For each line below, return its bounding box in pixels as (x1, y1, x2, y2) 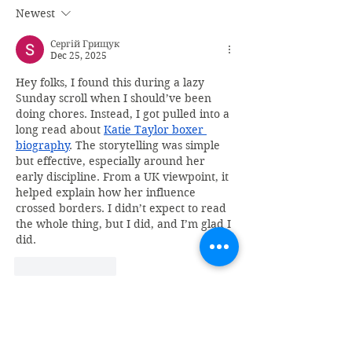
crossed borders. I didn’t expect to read (16, 201, 229, 215)
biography (16, 138, 70, 152)
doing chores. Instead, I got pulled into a (16, 107, 233, 121)
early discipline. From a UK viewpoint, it (16, 170, 232, 184)
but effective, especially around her (16, 154, 208, 168)
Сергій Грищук (50, 38, 119, 49)
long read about (16, 123, 104, 137)
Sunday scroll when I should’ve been (16, 91, 214, 105)
